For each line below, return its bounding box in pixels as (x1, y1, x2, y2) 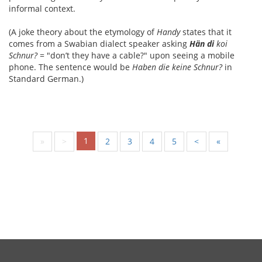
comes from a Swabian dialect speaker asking (9, 37, 189, 49)
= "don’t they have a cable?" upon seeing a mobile (37, 49, 235, 61)
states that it (180, 26, 232, 37)
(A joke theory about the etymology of (9, 26, 157, 37)
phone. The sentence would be (9, 61, 132, 73)
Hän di (189, 37, 214, 49)
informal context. (9, 2, 75, 14)
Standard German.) (9, 73, 84, 84)
